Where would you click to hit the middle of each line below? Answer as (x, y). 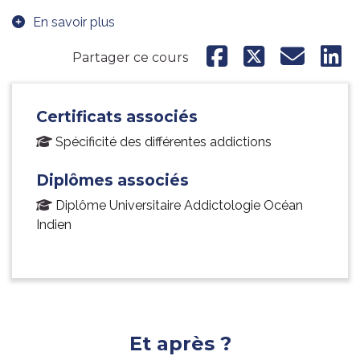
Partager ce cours (130, 57)
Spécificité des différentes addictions (164, 142)
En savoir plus (74, 22)
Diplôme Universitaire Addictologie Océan (179, 206)
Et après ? (180, 344)
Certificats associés (117, 117)
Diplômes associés (112, 180)
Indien (54, 225)
